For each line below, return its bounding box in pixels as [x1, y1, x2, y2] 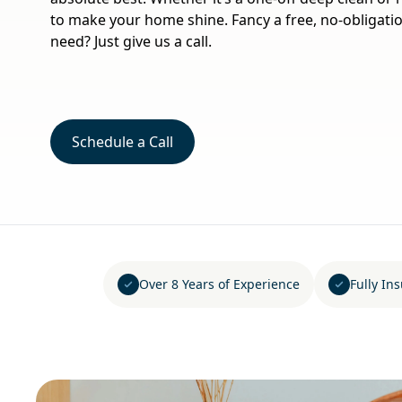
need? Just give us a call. [50, 31, 212, 51]
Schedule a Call [72, 132, 173, 152]
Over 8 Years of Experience [139, 275, 300, 293]
